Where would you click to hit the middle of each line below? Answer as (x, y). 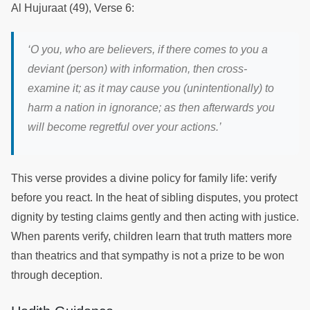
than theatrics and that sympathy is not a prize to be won (148, 256)
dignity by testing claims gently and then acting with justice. (155, 217)
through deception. (58, 275)
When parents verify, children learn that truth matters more (152, 237)
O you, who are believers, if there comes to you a (149, 49)
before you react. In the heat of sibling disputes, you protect (154, 198)
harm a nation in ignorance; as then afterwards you (151, 107)
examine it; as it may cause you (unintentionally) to (151, 88)
